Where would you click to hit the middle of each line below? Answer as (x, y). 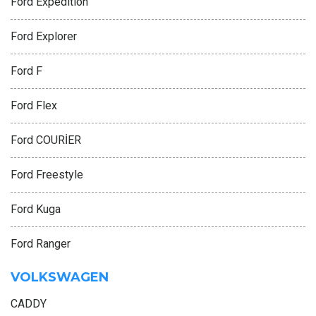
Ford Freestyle (47, 175)
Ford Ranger (41, 244)
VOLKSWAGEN (60, 277)
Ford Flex (34, 105)
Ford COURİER (46, 140)
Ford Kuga (36, 209)
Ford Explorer (44, 36)
